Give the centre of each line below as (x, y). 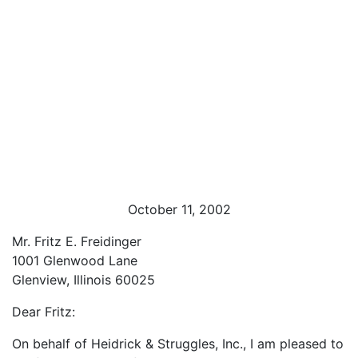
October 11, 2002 (179, 209)
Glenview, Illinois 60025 (84, 280)
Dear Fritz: (44, 312)
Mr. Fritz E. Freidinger (77, 241)
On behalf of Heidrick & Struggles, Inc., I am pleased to (178, 344)
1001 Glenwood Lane (75, 261)
